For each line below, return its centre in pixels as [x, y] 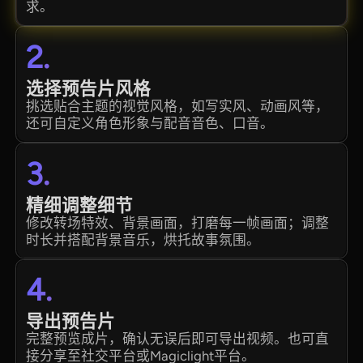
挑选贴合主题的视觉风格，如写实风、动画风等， [178, 106]
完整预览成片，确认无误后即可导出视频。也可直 [178, 339]
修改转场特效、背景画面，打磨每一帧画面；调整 [178, 222]
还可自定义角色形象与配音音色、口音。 [150, 123]
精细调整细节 [80, 205]
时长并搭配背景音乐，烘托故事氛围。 [143, 239]
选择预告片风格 [89, 88]
